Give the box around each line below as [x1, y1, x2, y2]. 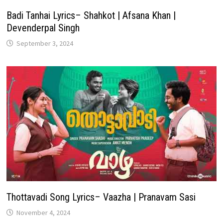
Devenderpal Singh [6, 22, 80, 34]
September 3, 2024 [16, 39, 73, 48]
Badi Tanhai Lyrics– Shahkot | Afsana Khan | [6, 9, 176, 22]
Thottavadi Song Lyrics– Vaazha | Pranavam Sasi [6, 191, 196, 203]
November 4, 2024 [16, 208, 70, 217]
